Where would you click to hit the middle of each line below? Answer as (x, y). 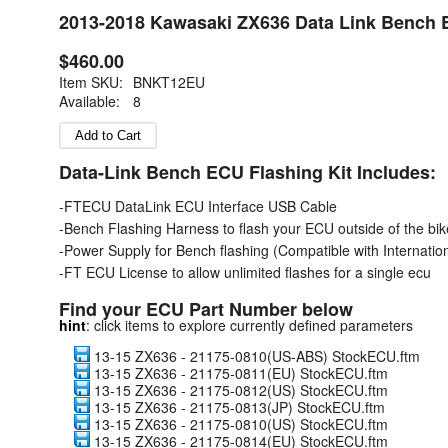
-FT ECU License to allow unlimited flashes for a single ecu (245, 272)
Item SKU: (91, 82)
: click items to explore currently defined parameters (249, 325)
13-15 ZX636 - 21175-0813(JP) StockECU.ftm (237, 407)
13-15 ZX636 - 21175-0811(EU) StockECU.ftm (239, 373)
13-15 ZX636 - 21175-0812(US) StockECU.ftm (239, 390)
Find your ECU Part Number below (206, 309)
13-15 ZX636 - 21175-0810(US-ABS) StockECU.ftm (255, 356)
